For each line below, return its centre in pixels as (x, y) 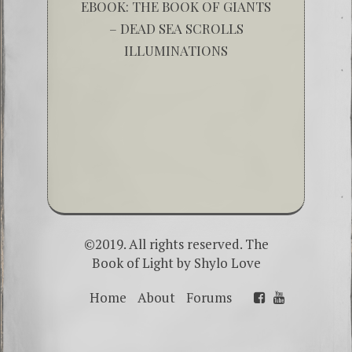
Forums (209, 298)
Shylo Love (227, 263)
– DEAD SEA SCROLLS (176, 29)
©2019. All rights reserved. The (176, 244)
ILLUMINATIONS (176, 51)
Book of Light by (143, 263)
